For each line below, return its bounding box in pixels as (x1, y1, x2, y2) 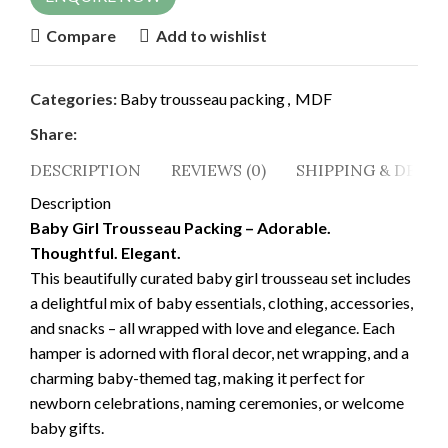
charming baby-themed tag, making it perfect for (30, 367, 365, 387)
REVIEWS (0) (171, 159, 266, 180)
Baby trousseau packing (120, 88, 285, 108)
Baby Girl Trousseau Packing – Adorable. (30, 217, 331, 237)
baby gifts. (30, 417, 104, 437)
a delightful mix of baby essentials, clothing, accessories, (30, 292, 413, 312)
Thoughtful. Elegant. (30, 242, 181, 262)
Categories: (30, 88, 117, 108)
